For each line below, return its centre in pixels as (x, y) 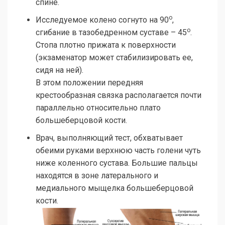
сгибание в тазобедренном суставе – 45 (111, 33)
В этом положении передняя (89, 83)
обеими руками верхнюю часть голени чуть (118, 151)
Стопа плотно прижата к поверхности (106, 45)
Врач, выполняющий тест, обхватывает (109, 138)
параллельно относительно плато (98, 108)
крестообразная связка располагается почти (119, 95)
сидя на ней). (60, 70)
